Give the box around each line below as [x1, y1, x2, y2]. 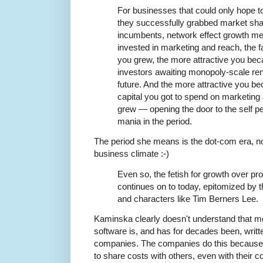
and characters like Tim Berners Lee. [117, 193, 258, 204]
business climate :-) [94, 149, 169, 159]
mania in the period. [117, 116, 192, 127]
